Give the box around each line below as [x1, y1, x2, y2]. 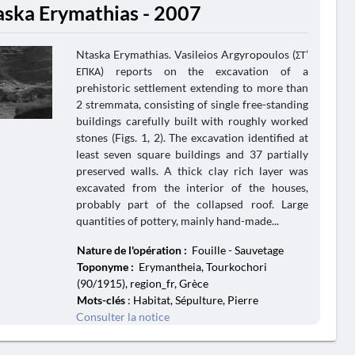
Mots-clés [76, 293, 125, 307]
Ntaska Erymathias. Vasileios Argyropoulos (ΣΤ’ [75, 48, 309, 61]
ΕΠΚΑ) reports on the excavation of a [75, 64, 309, 78]
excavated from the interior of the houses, [75, 181, 309, 194]
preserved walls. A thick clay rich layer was [75, 164, 309, 177]
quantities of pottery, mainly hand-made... [75, 214, 279, 227]
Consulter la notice [75, 310, 170, 323]
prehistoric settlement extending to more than [75, 81, 309, 94]
